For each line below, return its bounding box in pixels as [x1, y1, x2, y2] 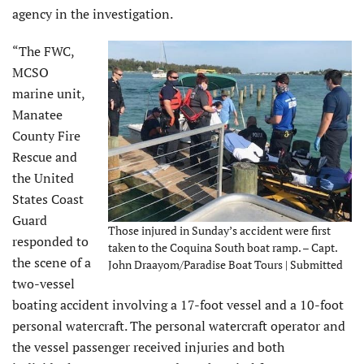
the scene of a [12, 253, 91, 272]
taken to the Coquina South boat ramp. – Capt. [108, 239, 337, 255]
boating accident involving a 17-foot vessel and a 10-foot [12, 296, 344, 314]
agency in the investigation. [12, 5, 173, 24]
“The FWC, [12, 42, 74, 61]
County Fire [12, 127, 80, 145]
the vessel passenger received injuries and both [12, 338, 284, 357]
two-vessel [12, 275, 75, 293]
